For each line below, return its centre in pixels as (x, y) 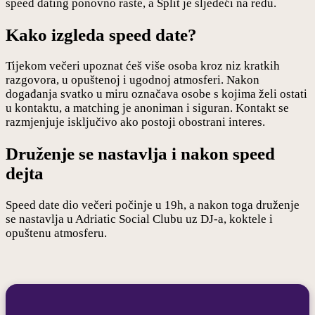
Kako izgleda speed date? (101, 34)
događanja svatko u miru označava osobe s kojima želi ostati (156, 94)
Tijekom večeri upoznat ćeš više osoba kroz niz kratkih (143, 66)
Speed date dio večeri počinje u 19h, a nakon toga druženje (153, 205)
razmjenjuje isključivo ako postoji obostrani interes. (135, 122)
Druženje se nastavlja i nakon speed (140, 154)
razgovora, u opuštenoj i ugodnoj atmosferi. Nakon (133, 80)
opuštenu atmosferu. (56, 233)
